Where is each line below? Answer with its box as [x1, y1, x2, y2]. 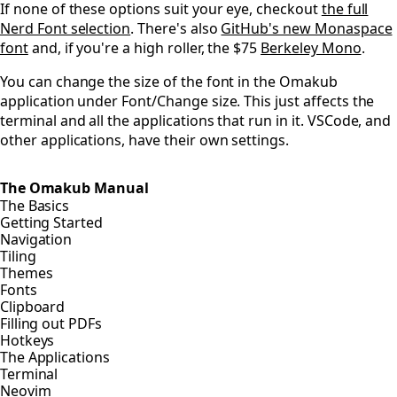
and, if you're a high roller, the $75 [27, 38, 261, 58]
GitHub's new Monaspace [221, 19, 393, 39]
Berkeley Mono [261, 38, 362, 58]
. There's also [130, 19, 222, 39]
